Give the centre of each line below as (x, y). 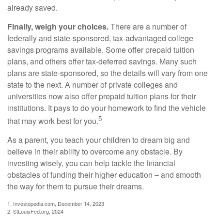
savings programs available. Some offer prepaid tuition (101, 49)
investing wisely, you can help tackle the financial (91, 163)
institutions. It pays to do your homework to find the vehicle (107, 108)
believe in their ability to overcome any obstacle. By (95, 152)
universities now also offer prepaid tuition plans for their (102, 96)
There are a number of (147, 26)
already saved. (32, 7)
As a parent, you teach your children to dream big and (99, 140)
